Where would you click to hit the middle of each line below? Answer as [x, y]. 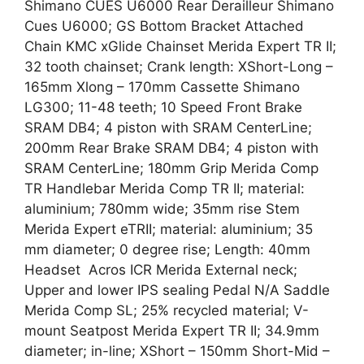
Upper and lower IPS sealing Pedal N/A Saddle [177, 290]
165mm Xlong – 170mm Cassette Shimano [162, 87]
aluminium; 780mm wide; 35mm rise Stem [162, 209]
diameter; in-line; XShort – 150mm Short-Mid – [177, 351]
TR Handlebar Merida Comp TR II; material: [165, 188]
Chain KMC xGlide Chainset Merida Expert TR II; [180, 46]
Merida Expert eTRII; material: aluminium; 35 [169, 229]
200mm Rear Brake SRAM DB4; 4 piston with [171, 148]
